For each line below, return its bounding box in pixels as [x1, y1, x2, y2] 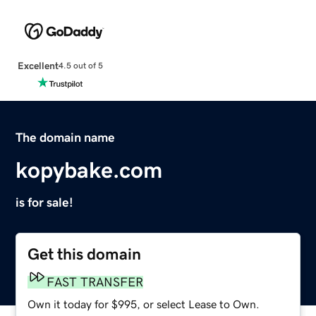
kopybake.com [16, 158, 163, 181]
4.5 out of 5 [58, 61, 103, 71]
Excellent [17, 60, 59, 71]
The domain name [16, 130, 116, 144]
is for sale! [16, 195, 74, 209]
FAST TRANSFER [47, 275, 144, 288]
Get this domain [28, 245, 142, 262]
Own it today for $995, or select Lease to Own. [28, 298, 260, 310]
